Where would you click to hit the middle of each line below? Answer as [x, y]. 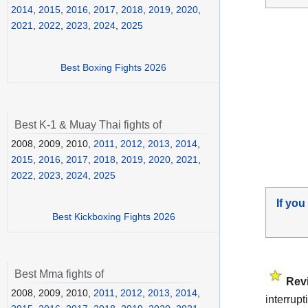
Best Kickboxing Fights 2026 [113, 217]
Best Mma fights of [59, 274]
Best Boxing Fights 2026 [113, 67]
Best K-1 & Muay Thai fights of [88, 124]
